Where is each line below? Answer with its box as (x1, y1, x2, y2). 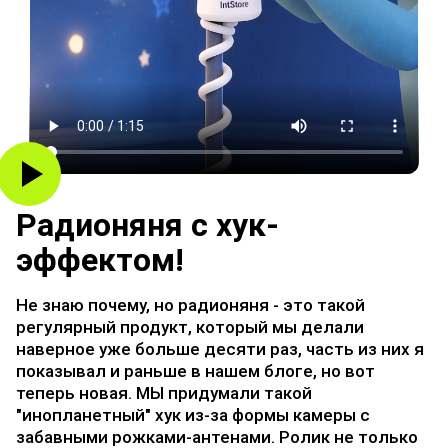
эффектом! (16, 241, 184, 279)
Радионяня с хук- (16, 206, 279, 244)
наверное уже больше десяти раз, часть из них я (16, 339, 424, 359)
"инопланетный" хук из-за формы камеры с (16, 405, 370, 425)
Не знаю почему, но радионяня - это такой (16, 295, 365, 315)
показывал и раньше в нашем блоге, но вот (16, 361, 375, 381)
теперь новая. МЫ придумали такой (16, 383, 312, 403)
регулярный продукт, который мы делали (16, 317, 364, 337)
